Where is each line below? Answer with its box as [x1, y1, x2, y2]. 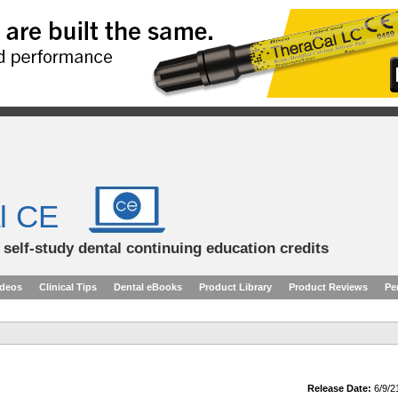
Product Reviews [289, 282, 368, 292]
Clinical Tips [39, 282, 97, 292]
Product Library [199, 282, 272, 292]
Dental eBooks [114, 282, 182, 292]
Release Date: [307, 383, 371, 394]
